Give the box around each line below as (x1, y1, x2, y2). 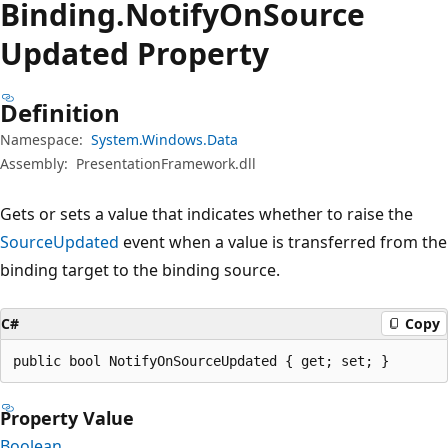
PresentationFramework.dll (76, 153, 256, 173)
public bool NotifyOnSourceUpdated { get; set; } (13, 352, 389, 369)
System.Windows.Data (91, 129, 238, 149)
